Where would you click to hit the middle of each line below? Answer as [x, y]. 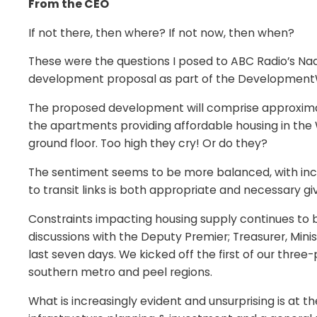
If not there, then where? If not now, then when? [161, 33]
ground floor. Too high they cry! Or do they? [148, 144]
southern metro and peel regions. [120, 272]
